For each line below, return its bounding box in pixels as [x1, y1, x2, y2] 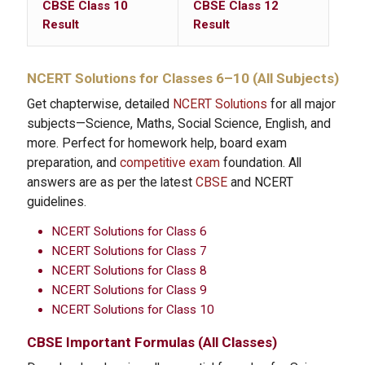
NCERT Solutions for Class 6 [51, 224, 208, 240]
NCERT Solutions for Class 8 [51, 263, 208, 279]
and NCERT [227, 174, 294, 191]
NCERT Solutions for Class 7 [51, 244, 208, 259]
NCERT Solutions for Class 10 [51, 302, 215, 318]
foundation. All [220, 155, 302, 171]
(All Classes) [195, 334, 278, 351]
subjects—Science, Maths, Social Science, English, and [27, 116, 332, 132]
